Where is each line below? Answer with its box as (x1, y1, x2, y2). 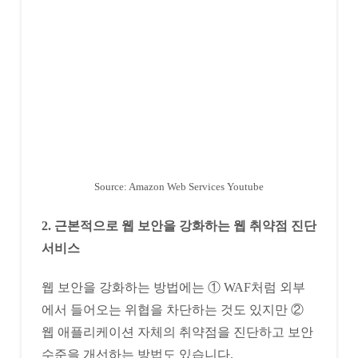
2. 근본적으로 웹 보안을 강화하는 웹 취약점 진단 (41, 218, 316, 233)
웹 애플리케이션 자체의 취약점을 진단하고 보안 (41, 324, 313, 339)
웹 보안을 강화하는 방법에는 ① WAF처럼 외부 (41, 280, 305, 294)
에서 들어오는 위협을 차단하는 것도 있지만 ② (41, 302, 304, 316)
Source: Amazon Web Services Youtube (93, 180, 264, 193)
